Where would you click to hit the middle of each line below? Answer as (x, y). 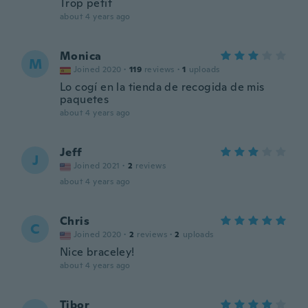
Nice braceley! (97, 252)
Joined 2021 (97, 166)
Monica (81, 56)
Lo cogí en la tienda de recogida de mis (162, 87)
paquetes (85, 99)
